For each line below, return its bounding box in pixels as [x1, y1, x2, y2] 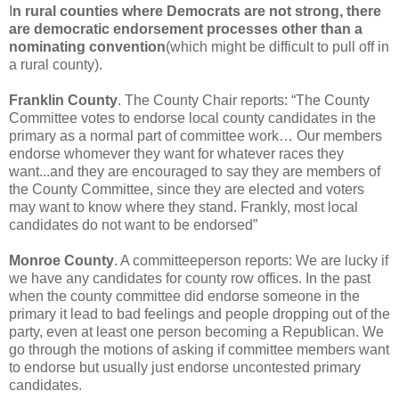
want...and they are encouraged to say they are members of [9, 163, 380, 179]
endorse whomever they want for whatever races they [9, 145, 344, 161]
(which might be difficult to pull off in [166, 38, 389, 54]
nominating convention [9, 38, 166, 54]
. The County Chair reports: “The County [118, 92, 370, 108]
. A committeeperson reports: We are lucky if [114, 252, 388, 268]
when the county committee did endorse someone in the [9, 288, 360, 304]
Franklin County [9, 92, 118, 108]
